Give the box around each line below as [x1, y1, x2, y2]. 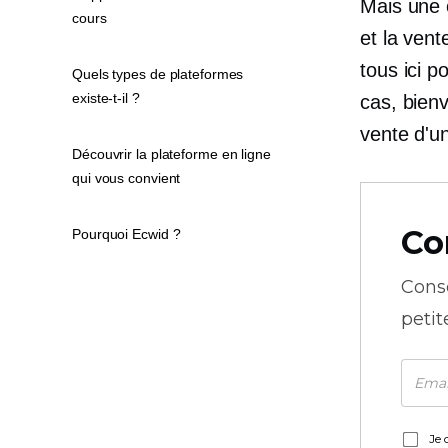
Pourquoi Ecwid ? [72, 226, 181, 242]
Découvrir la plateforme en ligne [72, 146, 271, 162]
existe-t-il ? [72, 90, 140, 106]
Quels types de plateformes [72, 66, 244, 82]
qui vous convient [72, 170, 181, 186]
